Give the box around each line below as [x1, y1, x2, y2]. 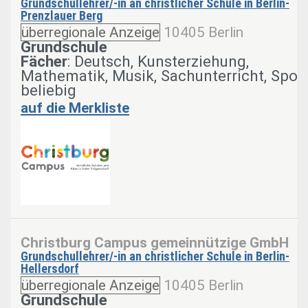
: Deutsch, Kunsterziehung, [67, 52, 249, 70]
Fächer [21, 52, 67, 70]
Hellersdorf [21, 261, 79, 276]
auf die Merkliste [21, 99, 129, 116]
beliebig [21, 80, 76, 99]
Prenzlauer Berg [21, 8, 102, 23]
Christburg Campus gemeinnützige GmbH [21, 234, 289, 251]
